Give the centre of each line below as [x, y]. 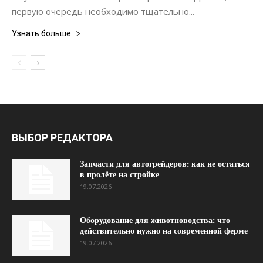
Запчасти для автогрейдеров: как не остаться [165, 164]
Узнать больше [41, 33]
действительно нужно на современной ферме [164, 231]
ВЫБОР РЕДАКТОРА [62, 138]
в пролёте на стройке [119, 174]
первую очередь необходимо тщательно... [103, 11]
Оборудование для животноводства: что [155, 220]
